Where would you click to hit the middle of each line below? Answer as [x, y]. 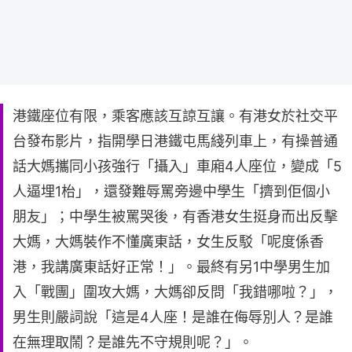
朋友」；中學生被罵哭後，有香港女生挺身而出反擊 [175, 216]
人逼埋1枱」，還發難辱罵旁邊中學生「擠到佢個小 [171, 191]
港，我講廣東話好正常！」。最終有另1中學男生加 [171, 267]
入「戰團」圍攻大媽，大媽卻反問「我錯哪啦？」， [175, 292]
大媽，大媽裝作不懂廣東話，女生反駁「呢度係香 [168, 242]
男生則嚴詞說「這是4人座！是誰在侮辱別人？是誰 [173, 317]
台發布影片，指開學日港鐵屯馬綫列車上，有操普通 [175, 141]
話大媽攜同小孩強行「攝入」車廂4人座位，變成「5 [177, 166]
